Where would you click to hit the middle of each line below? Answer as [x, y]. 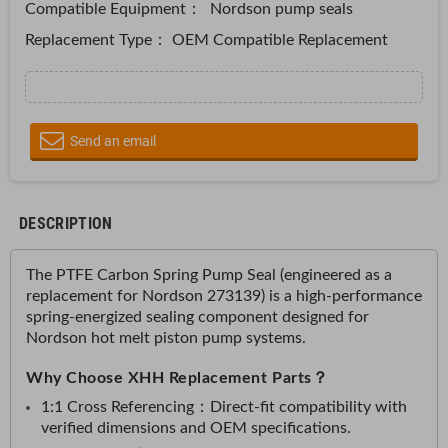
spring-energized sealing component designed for [197, 317]
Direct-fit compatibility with [308, 407]
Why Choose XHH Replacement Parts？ [177, 378]
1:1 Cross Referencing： [125, 407]
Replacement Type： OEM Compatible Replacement [208, 40]
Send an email [113, 140]
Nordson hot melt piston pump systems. [166, 338]
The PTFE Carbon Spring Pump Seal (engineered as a [209, 275]
